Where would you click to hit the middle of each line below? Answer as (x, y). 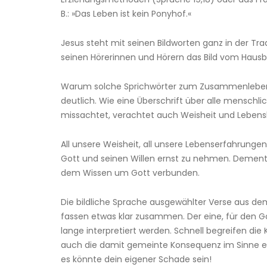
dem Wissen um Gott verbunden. (130, 173)
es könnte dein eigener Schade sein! (136, 260)
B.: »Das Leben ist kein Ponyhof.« (126, 14)
